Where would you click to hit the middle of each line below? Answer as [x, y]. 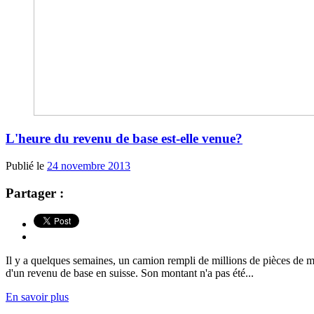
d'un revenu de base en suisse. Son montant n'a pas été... [130, 273]
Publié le [26, 166]
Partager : [35, 193]
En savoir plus [37, 297]
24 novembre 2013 [89, 166]
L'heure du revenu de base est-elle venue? [124, 139]
